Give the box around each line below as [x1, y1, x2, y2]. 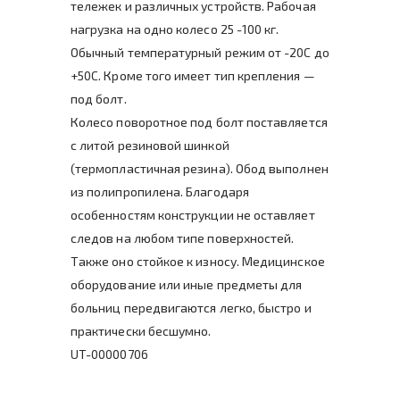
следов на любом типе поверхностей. [71, 230, 295, 246]
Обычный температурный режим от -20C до [71, 45, 329, 61]
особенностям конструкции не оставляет [71, 207, 315, 223]
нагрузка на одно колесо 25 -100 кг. [71, 21, 279, 37]
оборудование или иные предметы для [71, 277, 303, 293]
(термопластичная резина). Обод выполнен [71, 161, 329, 177]
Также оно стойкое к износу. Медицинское [71, 254, 325, 270]
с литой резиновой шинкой [71, 137, 229, 154]
